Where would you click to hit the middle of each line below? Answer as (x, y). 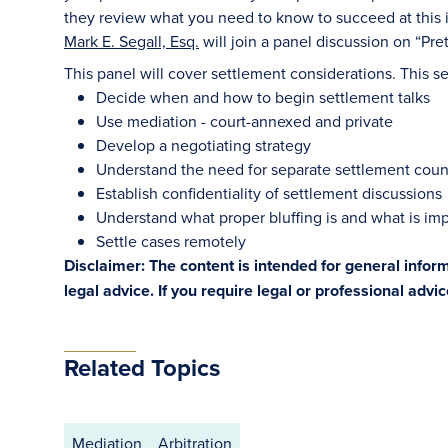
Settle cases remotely (171, 241)
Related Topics (142, 367)
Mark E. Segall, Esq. (131, 41)
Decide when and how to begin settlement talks (263, 97)
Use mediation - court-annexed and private (244, 121)
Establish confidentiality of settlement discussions (269, 193)
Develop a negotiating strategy (203, 145)
